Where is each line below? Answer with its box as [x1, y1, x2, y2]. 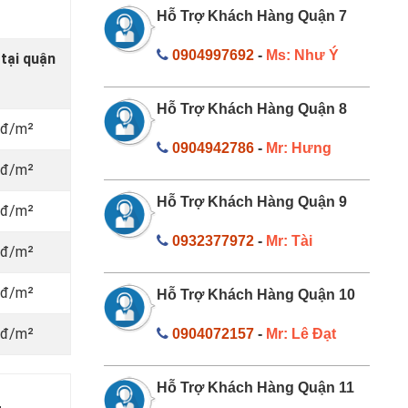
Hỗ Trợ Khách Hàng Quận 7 [157, 7, 347, 24]
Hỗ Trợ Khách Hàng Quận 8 [157, 100, 347, 117]
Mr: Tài [266, 232, 312, 249]
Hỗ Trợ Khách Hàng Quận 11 [157, 379, 354, 395]
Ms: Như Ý [266, 46, 339, 63]
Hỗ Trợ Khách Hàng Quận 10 [157, 286, 355, 302]
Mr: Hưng [266, 139, 331, 156]
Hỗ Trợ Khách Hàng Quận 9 [157, 193, 347, 209]
